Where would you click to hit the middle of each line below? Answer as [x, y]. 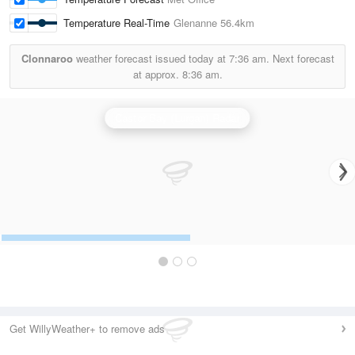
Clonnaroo [47, 58]
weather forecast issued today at [151, 58]
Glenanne [195, 23]
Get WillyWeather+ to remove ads [87, 328]
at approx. [157, 74]
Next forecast [302, 58]
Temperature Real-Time [118, 23]
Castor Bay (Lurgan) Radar [177, 118]
